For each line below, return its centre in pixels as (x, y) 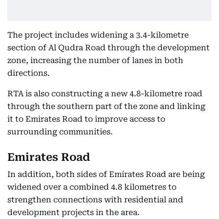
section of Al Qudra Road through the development (109, 48)
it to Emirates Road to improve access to (86, 119)
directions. (29, 73)
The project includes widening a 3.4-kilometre (98, 35)
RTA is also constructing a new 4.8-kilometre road (105, 94)
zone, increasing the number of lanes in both (95, 60)
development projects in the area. (74, 212)
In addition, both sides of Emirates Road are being (106, 174)
